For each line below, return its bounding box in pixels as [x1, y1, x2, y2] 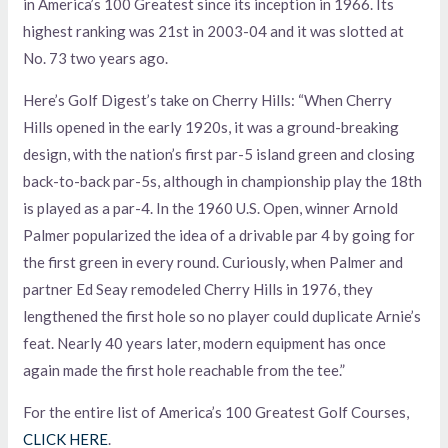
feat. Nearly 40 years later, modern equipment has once [23, 333, 387, 352]
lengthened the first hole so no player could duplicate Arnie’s [23, 306, 422, 325]
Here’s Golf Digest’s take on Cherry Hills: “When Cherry [23, 90, 393, 109]
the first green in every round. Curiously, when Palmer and [23, 252, 404, 271]
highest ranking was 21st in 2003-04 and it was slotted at [23, 21, 405, 40]
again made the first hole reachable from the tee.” [23, 360, 346, 379]
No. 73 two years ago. [23, 48, 169, 67]
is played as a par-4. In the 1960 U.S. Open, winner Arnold [23, 198, 399, 217]
